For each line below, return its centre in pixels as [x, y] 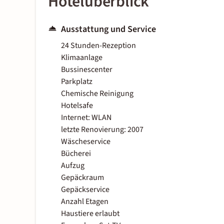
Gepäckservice [85, 190]
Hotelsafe [77, 106]
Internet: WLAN [86, 118]
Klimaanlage [82, 58]
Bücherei [76, 154]
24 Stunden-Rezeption [98, 46]
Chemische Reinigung [97, 94]
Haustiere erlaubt [90, 214]
